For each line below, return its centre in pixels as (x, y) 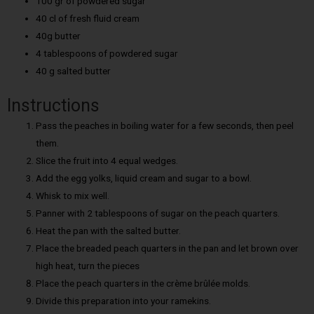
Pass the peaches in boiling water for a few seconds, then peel (165, 125)
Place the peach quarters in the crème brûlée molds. (143, 283)
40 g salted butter (74, 71)
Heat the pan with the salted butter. (109, 230)
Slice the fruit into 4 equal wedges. (107, 160)
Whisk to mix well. (73, 195)
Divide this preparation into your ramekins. (124, 300)
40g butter (59, 36)
